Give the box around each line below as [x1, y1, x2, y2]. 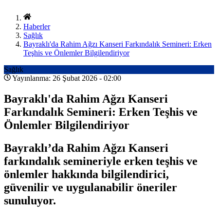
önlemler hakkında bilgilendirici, [4, 168, 169, 181]
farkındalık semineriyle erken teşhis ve [4, 155, 198, 168]
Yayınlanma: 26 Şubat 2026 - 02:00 [11, 74, 121, 83]
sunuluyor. [4, 194, 56, 207]
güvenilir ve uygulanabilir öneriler [4, 181, 177, 194]
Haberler [23, 22, 50, 31]
